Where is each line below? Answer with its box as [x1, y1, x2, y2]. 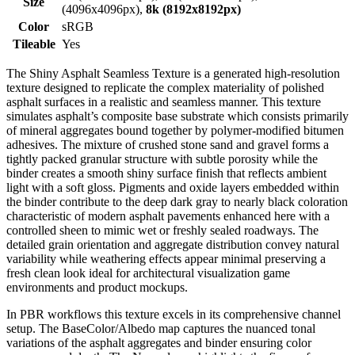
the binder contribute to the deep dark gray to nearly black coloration [6, 194, 348, 208]
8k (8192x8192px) [146, 2, 241, 16]
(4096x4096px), [62, 2, 146, 16]
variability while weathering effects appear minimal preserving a [6, 251, 326, 265]
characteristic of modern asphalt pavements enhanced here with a [6, 208, 330, 223]
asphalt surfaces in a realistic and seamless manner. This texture [6, 94, 321, 109]
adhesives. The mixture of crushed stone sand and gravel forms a [6, 137, 329, 151]
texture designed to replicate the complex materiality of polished [6, 80, 324, 94]
